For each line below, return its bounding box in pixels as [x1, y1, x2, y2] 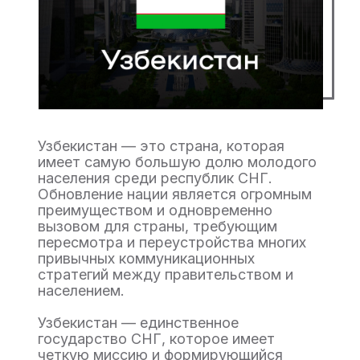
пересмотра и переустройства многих [38, 234, 306, 251]
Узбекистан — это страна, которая [38, 137, 284, 154]
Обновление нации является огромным [38, 186, 312, 202]
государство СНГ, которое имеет [38, 330, 275, 347]
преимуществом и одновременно [38, 202, 272, 219]
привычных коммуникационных [38, 250, 255, 267]
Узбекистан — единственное [38, 314, 239, 331]
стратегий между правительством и [38, 266, 293, 283]
